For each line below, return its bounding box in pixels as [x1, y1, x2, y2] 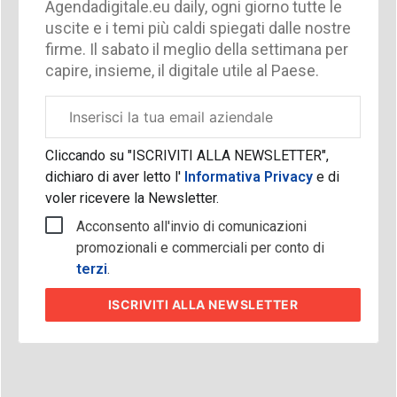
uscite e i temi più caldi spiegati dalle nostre [44, 18, 351, 37]
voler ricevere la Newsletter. [44, 189, 219, 206]
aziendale [43, 119, 94, 133]
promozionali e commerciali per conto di [75, 238, 324, 256]
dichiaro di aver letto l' [44, 167, 181, 185]
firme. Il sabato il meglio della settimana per [44, 39, 348, 58]
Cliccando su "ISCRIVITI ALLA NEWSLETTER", [44, 146, 329, 164]
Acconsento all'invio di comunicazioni [75, 217, 307, 235]
